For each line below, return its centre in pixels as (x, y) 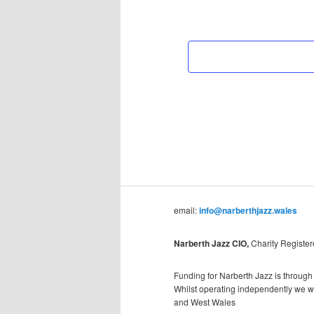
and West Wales (205, 301)
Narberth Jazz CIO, (212, 243)
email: (186, 210)
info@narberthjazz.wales (248, 211)
